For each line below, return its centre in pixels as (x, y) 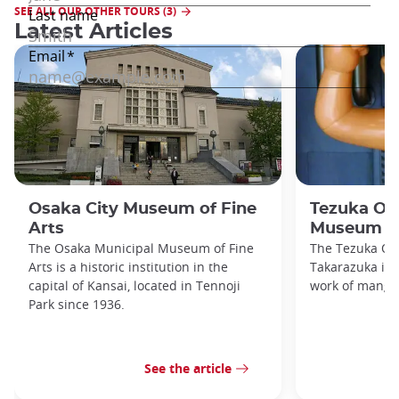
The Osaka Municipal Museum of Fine (141, 248)
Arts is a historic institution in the (128, 266)
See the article (188, 369)
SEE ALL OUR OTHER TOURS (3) (95, 11)
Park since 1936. (77, 304)
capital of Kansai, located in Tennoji (134, 285)
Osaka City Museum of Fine (142, 208)
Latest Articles (94, 32)
